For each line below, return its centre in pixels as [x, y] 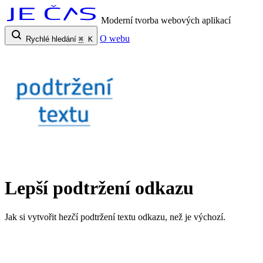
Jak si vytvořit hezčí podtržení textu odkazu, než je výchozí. [115, 217]
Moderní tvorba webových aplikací [166, 20]
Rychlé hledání [51, 39]
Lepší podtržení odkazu [99, 188]
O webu [115, 38]
